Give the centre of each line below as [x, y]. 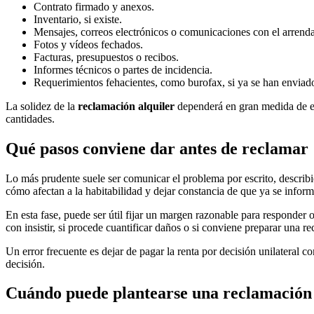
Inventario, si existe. [78, 19]
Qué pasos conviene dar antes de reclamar [157, 148]
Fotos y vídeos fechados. [88, 44]
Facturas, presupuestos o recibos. [106, 57]
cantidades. [30, 118]
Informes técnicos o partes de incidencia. [123, 69]
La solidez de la [42, 106]
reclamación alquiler [126, 106]
